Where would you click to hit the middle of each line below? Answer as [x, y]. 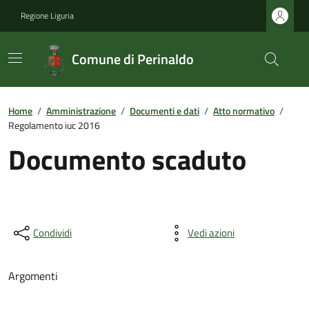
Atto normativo [244, 111]
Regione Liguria [47, 16]
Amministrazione [81, 111]
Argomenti [33, 276]
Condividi [52, 233]
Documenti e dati [165, 111]
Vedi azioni [211, 233]
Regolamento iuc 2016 [54, 125]
